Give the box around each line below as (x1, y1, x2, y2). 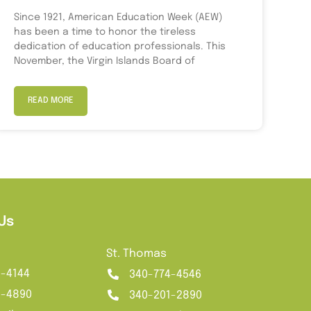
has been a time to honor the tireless (14, 26, 196, 37)
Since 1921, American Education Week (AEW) (14, 12, 222, 22)
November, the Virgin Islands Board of (14, 56, 195, 66)
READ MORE (28, 96, 74, 105)
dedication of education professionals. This (14, 41, 226, 51)
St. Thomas (106, 247, 167, 260)
